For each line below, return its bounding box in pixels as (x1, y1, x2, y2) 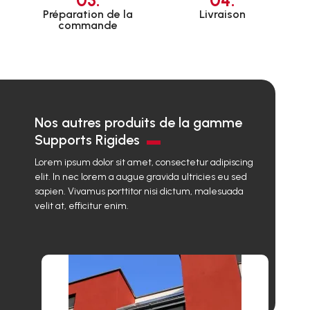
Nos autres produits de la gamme (35, 114, 242, 131)
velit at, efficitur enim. (35, 199, 129, 212)
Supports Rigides (35, 131, 140, 149)
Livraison (199, 8, 246, 21)
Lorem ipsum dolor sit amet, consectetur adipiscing (35, 156, 253, 168)
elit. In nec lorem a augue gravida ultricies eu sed (35, 170, 247, 183)
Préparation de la (43, 8, 133, 21)
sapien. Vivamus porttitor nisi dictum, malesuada (35, 185, 244, 197)
